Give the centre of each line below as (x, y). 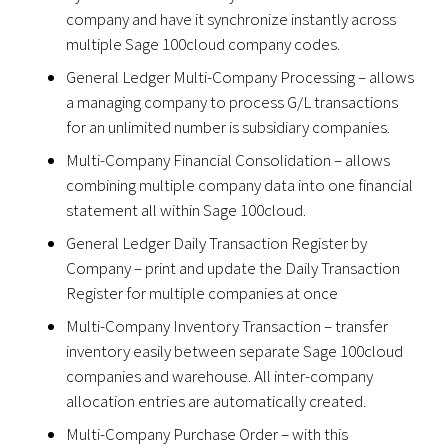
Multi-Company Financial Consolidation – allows (228, 159)
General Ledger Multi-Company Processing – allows (240, 76)
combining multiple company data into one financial (240, 184)
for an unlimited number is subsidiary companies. (228, 126)
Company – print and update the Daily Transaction (233, 267)
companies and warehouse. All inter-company (220, 375)
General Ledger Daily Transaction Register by (217, 242)
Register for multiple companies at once (202, 292)
